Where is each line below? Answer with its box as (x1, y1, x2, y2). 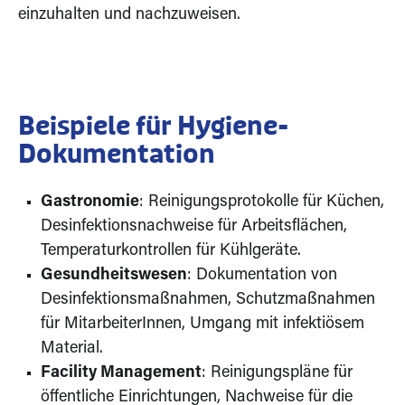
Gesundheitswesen (41, 267, 187, 284)
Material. (41, 340, 103, 357)
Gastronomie (41, 193, 139, 211)
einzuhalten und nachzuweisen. (18, 6, 240, 24)
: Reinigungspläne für (202, 364, 353, 381)
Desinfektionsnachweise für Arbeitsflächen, (41, 218, 347, 235)
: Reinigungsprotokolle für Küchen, (139, 193, 384, 211)
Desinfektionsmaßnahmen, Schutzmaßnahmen (41, 291, 375, 308)
